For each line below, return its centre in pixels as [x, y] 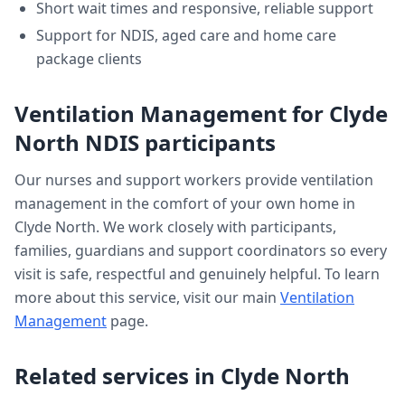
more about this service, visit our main [146, 297]
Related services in [118, 376]
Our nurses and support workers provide [158, 180]
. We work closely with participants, [216, 227]
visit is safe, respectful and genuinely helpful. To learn [197, 274]
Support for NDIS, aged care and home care [186, 35]
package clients [89, 59]
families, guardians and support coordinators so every [201, 250]
